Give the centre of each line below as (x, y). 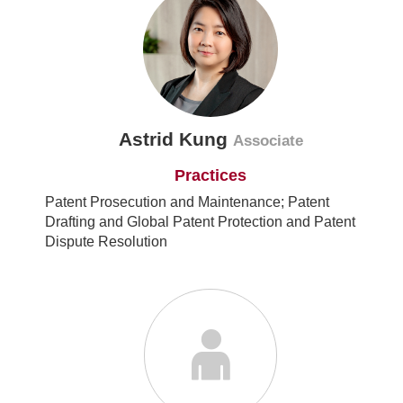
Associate (268, 141)
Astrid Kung (175, 139)
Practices (210, 176)
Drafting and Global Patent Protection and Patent (200, 222)
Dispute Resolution (106, 242)
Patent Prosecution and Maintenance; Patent (187, 202)
